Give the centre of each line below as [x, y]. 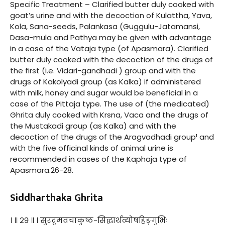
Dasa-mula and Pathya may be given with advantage [111, 37]
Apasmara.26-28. [42, 170]
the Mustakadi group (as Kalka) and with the [93, 126]
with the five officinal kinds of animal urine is [92, 148]
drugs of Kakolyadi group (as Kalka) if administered [105, 81]
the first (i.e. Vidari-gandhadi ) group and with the [103, 70]
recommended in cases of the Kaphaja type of [98, 159]
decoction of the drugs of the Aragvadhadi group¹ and [112, 137]
